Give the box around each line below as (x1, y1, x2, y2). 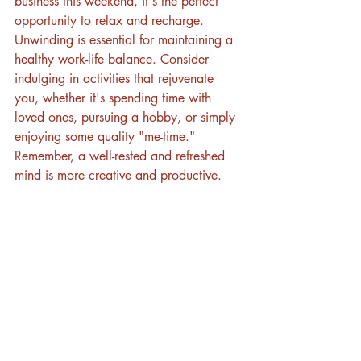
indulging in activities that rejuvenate (15, 69, 218, 87)
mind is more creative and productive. (15, 166, 222, 184)
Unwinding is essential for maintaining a (15, 31, 237, 48)
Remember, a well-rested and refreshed (15, 147, 229, 164)
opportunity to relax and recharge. (15, 11, 208, 29)
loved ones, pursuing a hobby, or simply (15, 108, 239, 126)
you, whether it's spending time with (15, 89, 215, 106)
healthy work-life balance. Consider (15, 50, 213, 68)
